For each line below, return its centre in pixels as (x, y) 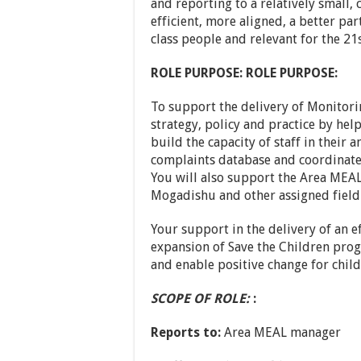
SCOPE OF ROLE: (200, 299)
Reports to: (187, 332)
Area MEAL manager (282, 332)
